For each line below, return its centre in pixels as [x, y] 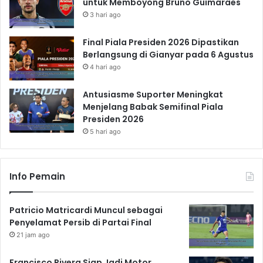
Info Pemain [37, 177]
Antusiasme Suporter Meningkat [153, 95]
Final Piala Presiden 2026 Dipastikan [161, 43]
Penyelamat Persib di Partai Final [80, 223]
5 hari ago [105, 132]
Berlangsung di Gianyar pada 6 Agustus [168, 55]
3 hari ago [105, 15]
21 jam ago [33, 235]
